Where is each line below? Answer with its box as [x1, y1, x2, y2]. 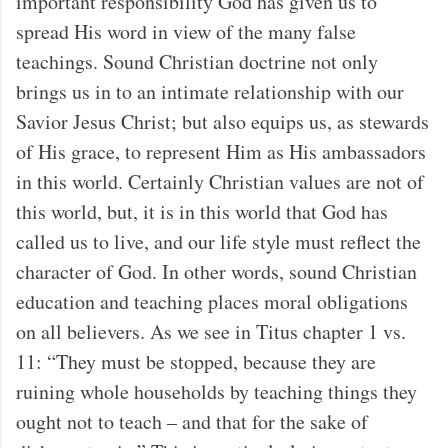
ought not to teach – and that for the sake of [16, 407, 368, 435]
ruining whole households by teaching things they [16, 377, 417, 405]
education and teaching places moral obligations [16, 287, 408, 315]
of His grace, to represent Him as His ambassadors [16, 137, 426, 165]
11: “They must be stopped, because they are [16, 347, 376, 375]
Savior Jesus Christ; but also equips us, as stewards [16, 107, 429, 135]
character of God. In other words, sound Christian [16, 257, 417, 285]
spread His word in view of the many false [16, 17, 356, 45]
